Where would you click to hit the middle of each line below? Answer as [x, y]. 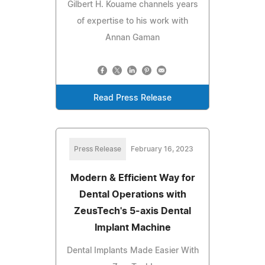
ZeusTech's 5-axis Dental [132, 211]
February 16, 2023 [162, 149]
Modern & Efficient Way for [132, 178]
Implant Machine [132, 227]
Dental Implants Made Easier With [132, 251]
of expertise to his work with [132, 21]
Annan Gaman [132, 38]
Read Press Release [132, 98]
